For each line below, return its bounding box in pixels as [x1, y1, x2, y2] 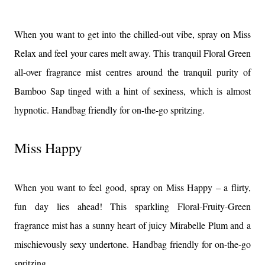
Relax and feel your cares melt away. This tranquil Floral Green [14, 47, 251, 59]
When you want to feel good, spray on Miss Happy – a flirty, [14, 181, 251, 193]
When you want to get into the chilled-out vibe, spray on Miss [14, 28, 251, 40]
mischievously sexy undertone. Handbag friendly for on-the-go [14, 238, 251, 250]
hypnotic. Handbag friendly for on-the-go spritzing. [14, 104, 205, 116]
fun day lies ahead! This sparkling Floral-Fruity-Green [14, 200, 251, 212]
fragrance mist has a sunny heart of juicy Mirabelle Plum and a [14, 219, 251, 231]
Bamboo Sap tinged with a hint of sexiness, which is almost [14, 85, 251, 97]
